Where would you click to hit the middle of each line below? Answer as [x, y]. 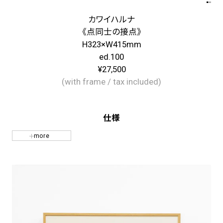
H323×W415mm [111, 45]
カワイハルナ [111, 20]
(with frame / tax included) [111, 82]
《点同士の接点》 [111, 32]
